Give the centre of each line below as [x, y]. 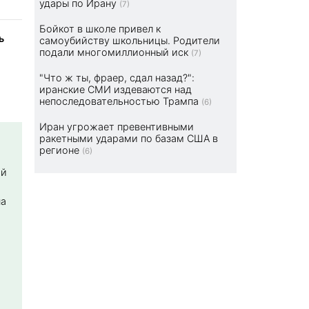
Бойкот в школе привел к [100, 29]
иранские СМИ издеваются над [116, 90]
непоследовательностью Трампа [119, 101]
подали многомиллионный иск [114, 52]
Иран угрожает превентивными [117, 127]
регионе [60, 150]
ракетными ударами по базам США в [129, 139]
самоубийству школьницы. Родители [130, 41]
